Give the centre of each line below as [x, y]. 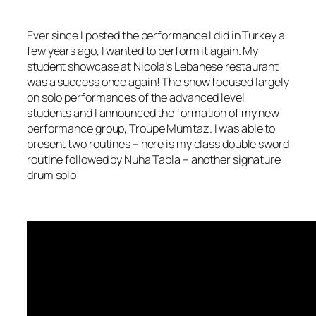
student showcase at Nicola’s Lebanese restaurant [153, 67]
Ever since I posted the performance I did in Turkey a [156, 36]
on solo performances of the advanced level [136, 98]
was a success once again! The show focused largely [158, 82]
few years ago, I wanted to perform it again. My [143, 51]
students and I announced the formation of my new [153, 113]
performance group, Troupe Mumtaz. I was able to [151, 129]
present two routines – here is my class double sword [158, 144]
